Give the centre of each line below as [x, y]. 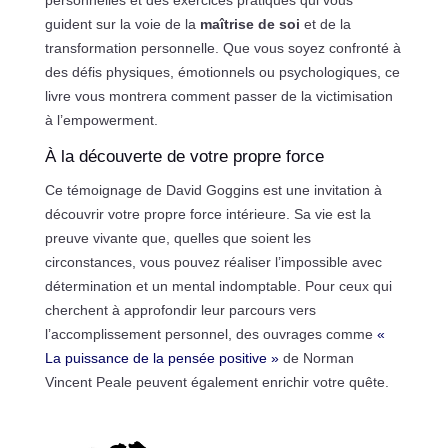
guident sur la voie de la [122, 24]
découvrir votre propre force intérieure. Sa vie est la [207, 214]
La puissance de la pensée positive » [161, 358]
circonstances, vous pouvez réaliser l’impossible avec [213, 262]
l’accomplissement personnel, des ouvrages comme [210, 334]
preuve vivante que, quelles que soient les [177, 238]
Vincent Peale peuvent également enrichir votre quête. [216, 382]
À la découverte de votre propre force [184, 157]
